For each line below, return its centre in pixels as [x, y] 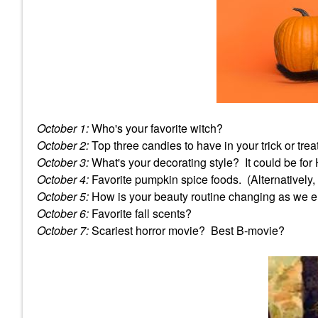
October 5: [63, 196]
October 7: [63, 230]
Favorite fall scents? [143, 213]
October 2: [63, 145]
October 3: [63, 162]
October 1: [63, 128]
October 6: [63, 213]
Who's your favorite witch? [156, 128]
